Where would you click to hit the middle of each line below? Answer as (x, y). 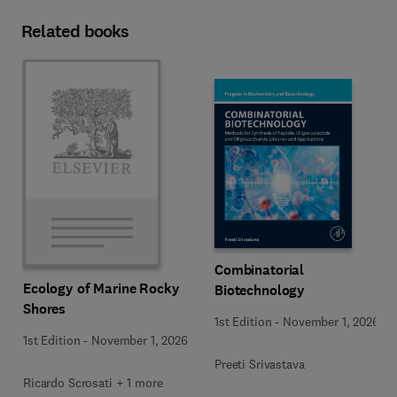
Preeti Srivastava (260, 364)
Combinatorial (260, 269)
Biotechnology (260, 290)
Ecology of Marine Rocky (101, 288)
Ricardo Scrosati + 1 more (93, 383)
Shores (45, 309)
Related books (75, 31)
